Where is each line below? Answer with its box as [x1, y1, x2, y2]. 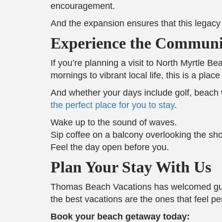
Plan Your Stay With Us [51, 158, 211, 176]
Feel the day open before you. [51, 142, 169, 152]
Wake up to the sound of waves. [51, 117, 177, 127]
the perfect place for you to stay [51, 100, 174, 110]
